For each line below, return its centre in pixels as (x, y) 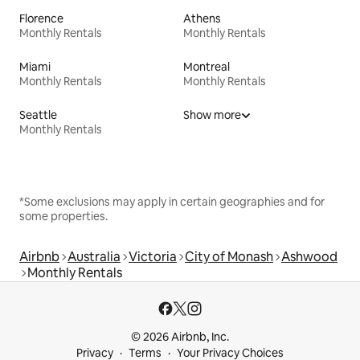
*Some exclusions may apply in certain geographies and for (172, 202)
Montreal (207, 67)
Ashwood (309, 257)
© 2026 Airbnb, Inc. (180, 337)
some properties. (63, 217)
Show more (212, 115)
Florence (41, 19)
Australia (94, 257)
